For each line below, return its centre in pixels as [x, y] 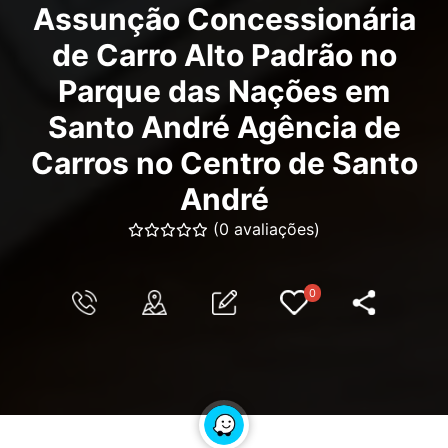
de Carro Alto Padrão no [224, 55]
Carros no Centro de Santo [224, 163]
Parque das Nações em [224, 91]
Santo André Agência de [224, 127]
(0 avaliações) [266, 229]
